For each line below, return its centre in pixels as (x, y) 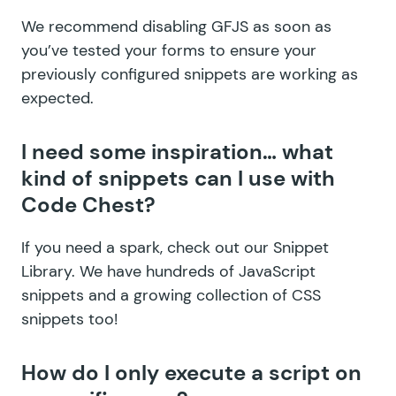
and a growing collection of (188, 296)
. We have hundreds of (155, 272)
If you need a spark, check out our (147, 248)
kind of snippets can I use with (178, 179)
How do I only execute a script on (191, 373)
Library (46, 272)
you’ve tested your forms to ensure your (169, 51)
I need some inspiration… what (177, 152)
